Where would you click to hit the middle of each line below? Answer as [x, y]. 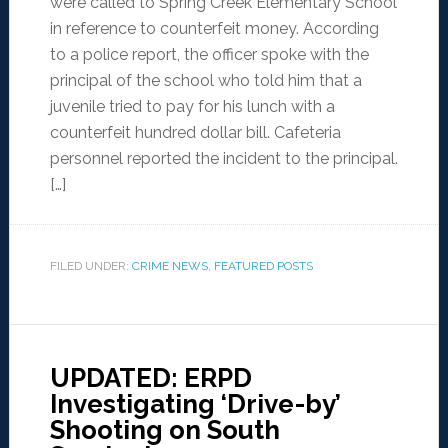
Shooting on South [164, 430]
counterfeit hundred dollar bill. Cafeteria [195, 133]
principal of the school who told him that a [205, 81]
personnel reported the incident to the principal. [223, 159]
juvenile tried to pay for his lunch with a [192, 107]
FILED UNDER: [90, 266]
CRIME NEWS [169, 266]
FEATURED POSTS [263, 266]
